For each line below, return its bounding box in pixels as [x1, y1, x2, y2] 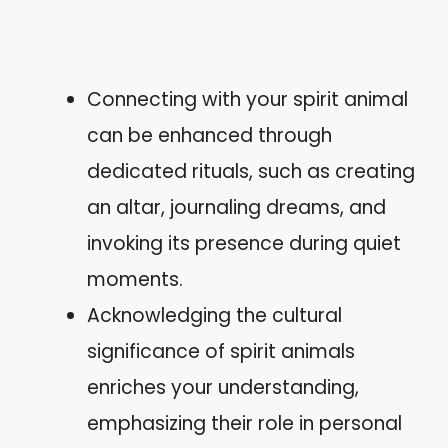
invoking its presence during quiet [87, 229, 401, 257]
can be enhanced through [87, 121, 332, 149]
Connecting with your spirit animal [87, 85, 408, 113]
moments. [87, 265, 183, 293]
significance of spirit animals [87, 337, 355, 365]
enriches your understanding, [87, 373, 359, 401]
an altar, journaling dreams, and [87, 193, 386, 221]
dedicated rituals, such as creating [87, 157, 415, 185]
